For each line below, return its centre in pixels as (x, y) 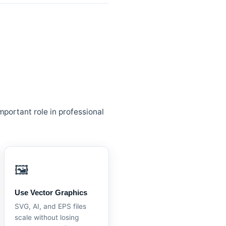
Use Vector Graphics (51, 192)
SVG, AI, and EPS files (50, 206)
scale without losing (47, 217)
